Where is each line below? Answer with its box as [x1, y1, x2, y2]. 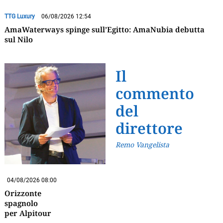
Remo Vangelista [115, 139, 170, 149]
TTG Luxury [4, 12, 35, 20]
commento [115, 83, 195, 104]
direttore [115, 117, 183, 138]
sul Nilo [4, 34, 33, 44]
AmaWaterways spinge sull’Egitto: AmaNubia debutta [4, 24, 205, 34]
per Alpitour [4, 208, 51, 219]
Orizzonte [4, 188, 41, 199]
